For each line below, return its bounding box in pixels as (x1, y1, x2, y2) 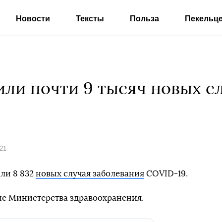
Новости (16, 14, 50, 23)
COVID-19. (144, 169, 188, 178)
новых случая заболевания (36, 169, 144, 178)
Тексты (76, 14, 104, 23)
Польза (130, 14, 159, 23)
